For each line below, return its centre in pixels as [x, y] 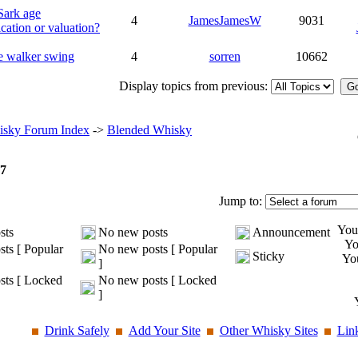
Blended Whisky [149, 130]
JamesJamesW [225, 20]
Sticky [268, 256]
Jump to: [242, 201]
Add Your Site [164, 330]
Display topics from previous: [195, 86]
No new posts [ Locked [157, 280]
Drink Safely [77, 330]
